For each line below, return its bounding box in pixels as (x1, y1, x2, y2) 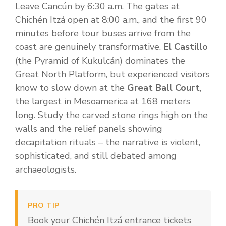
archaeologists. (15, 163, 76, 176)
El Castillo (163, 41, 208, 53)
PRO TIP (28, 201, 60, 211)
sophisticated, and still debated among (15, 150, 177, 162)
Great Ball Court (127, 82, 200, 94)
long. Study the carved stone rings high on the (15, 109, 208, 122)
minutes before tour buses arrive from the (15, 27, 191, 40)
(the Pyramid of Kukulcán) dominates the (15, 54, 185, 67)
